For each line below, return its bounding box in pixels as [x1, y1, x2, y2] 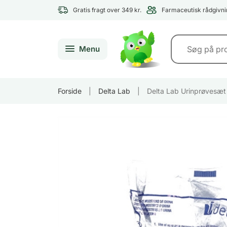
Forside [58, 86, 82, 95]
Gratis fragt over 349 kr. [73, 6, 141, 14]
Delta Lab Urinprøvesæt [147, 86, 226, 95]
